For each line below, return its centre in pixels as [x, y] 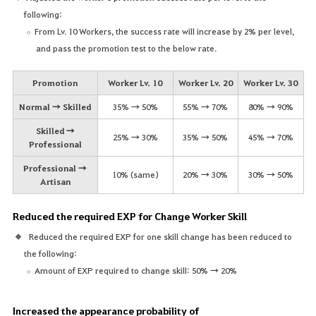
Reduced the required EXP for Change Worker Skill [129, 217]
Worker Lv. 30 [271, 83]
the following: [51, 254]
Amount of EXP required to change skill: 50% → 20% [136, 271]
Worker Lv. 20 [205, 83]
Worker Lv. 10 [135, 83]
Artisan [55, 182]
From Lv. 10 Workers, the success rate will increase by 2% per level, [165, 31]
